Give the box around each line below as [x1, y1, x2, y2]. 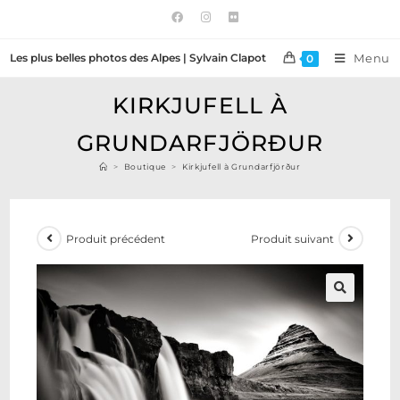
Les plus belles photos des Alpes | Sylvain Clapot [10, 51, 267, 64]
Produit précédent [66, 231, 166, 246]
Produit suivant [250, 231, 334, 246]
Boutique [123, 162, 167, 171]
